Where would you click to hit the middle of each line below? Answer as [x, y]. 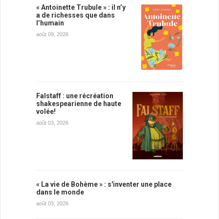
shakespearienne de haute [79, 103]
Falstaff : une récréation [75, 96]
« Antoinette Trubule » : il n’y [81, 7]
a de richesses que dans [76, 15]
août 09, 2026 [52, 34]
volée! [46, 111]
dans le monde [60, 192]
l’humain [50, 23]
